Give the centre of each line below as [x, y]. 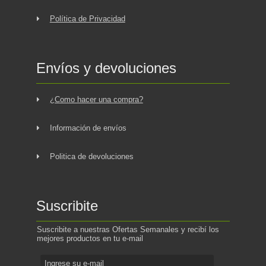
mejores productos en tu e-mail [90, 238]
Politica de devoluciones [91, 156]
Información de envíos [88, 128]
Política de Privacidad [87, 18]
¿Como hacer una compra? [96, 99]
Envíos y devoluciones [106, 68]
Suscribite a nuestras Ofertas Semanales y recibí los [128, 229]
